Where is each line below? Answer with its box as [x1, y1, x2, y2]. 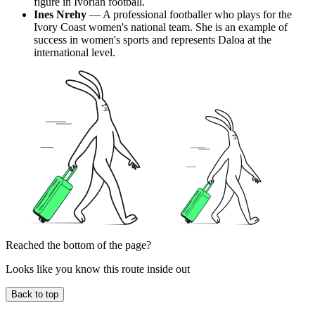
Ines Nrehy [34, 8, 86, 21]
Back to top [11, 289, 58, 300]
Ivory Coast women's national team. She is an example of [34, 21, 288, 34]
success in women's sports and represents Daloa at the [34, 34, 271, 46]
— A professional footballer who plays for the [86, 8, 292, 21]
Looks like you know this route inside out [6, 263, 190, 276]
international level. [34, 46, 115, 59]
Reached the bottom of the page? [6, 239, 151, 252]
